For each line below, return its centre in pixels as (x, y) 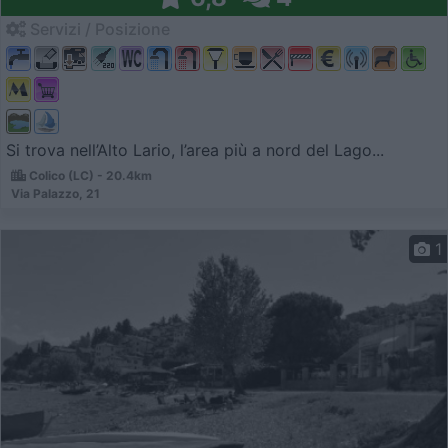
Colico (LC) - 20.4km (89, 175)
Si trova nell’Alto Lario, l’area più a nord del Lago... (195, 149)
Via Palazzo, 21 (55, 193)
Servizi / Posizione (98, 29)
